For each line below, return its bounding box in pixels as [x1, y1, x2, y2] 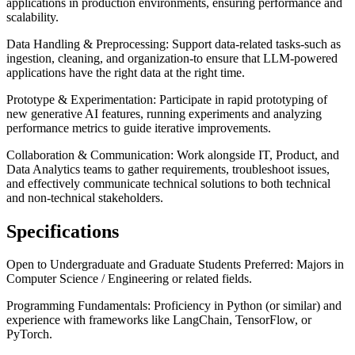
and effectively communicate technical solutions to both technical [6, 176, 330, 190]
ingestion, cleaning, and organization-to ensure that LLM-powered [6, 51, 338, 65]
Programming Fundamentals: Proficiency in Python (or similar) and [6, 299, 342, 313]
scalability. [6, 10, 59, 24]
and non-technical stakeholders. [6, 190, 163, 204]
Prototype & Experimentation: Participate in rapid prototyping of [6, 92, 327, 106]
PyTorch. [6, 327, 52, 342]
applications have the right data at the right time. [6, 65, 245, 79]
